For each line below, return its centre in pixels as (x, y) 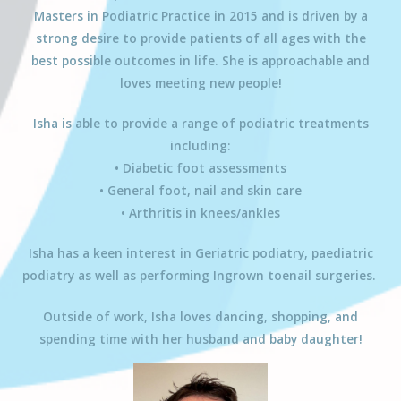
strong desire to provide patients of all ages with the (200, 38)
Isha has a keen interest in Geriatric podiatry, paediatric (200, 253)
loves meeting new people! (200, 82)
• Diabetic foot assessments (200, 168)
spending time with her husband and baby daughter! (200, 338)
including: (200, 146)
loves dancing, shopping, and (267, 316)
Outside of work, (97, 316)
